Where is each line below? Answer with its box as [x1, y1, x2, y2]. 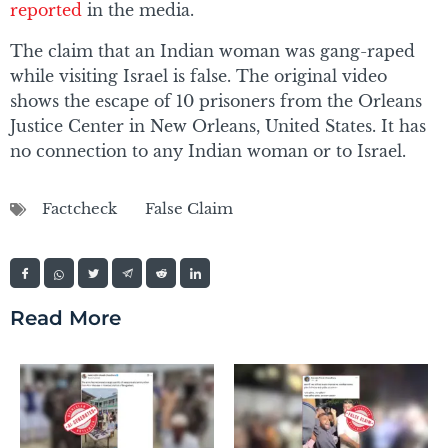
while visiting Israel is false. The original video [10, 66, 387, 87]
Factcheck [42, 199, 117, 219]
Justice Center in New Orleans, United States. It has [10, 116, 426, 137]
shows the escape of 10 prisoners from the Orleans [10, 91, 422, 112]
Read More [10, 306, 121, 331]
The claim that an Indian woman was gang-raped [10, 41, 415, 62]
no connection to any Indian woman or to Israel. [10, 141, 406, 162]
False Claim [145, 199, 233, 219]
